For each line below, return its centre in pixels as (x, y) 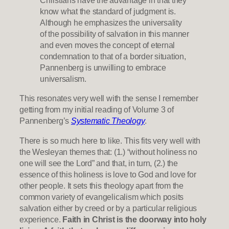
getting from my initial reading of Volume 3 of (97, 110)
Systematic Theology (108, 121)
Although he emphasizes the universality (111, 23)
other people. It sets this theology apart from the (102, 185)
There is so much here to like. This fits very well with (110, 140)
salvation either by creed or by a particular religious (108, 208)
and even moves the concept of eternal (108, 45)
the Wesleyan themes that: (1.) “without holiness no (108, 152)
